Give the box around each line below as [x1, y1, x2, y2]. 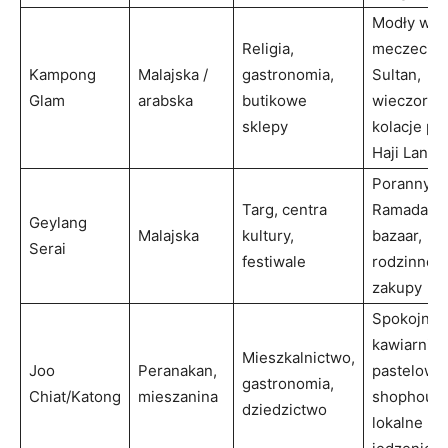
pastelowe [372, 360, 445, 380]
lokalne [372, 412, 423, 432]
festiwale [242, 251, 306, 271]
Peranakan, [138, 360, 217, 380]
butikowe [242, 90, 307, 110]
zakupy [372, 277, 422, 297]
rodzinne [372, 251, 435, 271]
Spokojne [372, 308, 439, 328]
